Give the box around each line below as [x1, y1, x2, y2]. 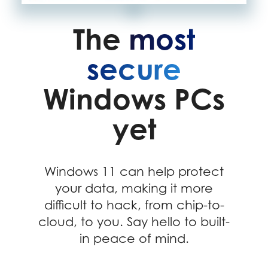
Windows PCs [43, 81, 225, 116]
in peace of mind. [79, 231, 189, 246]
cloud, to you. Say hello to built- [38, 214, 230, 230]
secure [87, 51, 181, 86]
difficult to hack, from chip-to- [44, 197, 224, 213]
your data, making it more [55, 181, 213, 196]
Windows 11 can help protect [44, 164, 224, 179]
